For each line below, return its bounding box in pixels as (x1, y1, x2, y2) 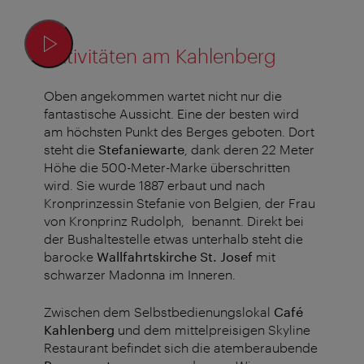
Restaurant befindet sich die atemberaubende (44, 340, 318, 356)
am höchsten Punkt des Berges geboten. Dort (44, 123, 314, 140)
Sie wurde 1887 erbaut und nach (76, 177, 265, 193)
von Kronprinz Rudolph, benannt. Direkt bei (44, 213, 304, 229)
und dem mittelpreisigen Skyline (118, 322, 310, 338)
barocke (44, 249, 97, 265)
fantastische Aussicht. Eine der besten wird (44, 106, 299, 122)
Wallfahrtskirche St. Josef (97, 249, 256, 265)
